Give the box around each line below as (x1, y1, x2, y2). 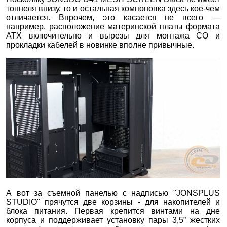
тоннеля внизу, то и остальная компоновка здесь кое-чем (6, 4, 220, 13)
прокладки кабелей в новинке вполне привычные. (6, 41, 194, 50)
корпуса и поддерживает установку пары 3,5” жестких (6, 216, 220, 225)
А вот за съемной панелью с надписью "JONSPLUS (6, 188, 220, 198)
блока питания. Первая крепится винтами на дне (6, 207, 220, 216)
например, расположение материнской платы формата (6, 22, 220, 31)
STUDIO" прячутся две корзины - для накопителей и (6, 198, 220, 207)
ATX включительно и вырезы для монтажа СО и (6, 31, 220, 41)
